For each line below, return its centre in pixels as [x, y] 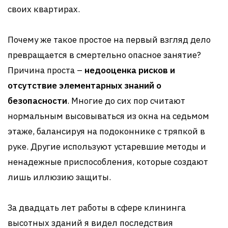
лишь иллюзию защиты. [59, 177]
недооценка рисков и [130, 70]
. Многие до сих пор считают [126, 101]
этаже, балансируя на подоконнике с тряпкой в [106, 131]
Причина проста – [46, 70]
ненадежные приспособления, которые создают [108, 162]
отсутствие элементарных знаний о [84, 85]
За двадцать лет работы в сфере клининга [97, 208]
